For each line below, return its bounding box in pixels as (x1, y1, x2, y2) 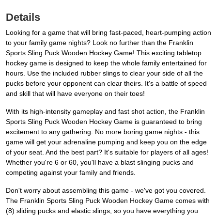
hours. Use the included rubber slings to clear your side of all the (6, 69, 203, 77)
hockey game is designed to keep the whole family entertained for (6, 59, 207, 67)
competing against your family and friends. (6, 169, 136, 177)
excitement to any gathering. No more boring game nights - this (6, 128, 200, 136)
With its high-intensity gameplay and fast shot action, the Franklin (6, 108, 205, 116)
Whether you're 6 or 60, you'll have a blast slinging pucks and (6, 158, 194, 167)
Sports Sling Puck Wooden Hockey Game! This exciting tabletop (6, 49, 201, 57)
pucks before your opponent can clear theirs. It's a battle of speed (6, 79, 207, 88)
